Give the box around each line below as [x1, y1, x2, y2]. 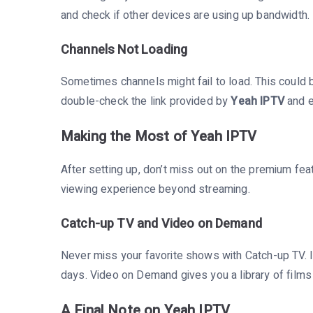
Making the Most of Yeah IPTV [61, 126, 257, 147]
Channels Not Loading [61, 40, 188, 59]
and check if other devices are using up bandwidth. [61, 6, 310, 24]
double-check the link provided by [61, 92, 231, 110]
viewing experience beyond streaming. [61, 180, 250, 198]
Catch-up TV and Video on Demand [61, 214, 262, 233]
